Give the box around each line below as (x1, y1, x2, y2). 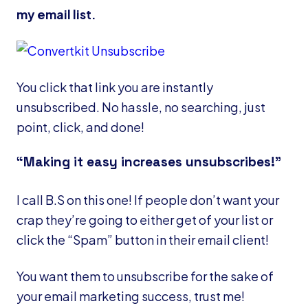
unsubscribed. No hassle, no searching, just (16, 98, 265, 115)
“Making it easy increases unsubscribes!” (16, 153, 281, 170)
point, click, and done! (16, 118, 144, 135)
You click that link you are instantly (16, 78, 213, 95)
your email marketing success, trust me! (16, 287, 245, 304)
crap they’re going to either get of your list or (16, 211, 273, 228)
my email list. (16, 5, 96, 22)
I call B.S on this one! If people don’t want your (16, 191, 279, 208)
